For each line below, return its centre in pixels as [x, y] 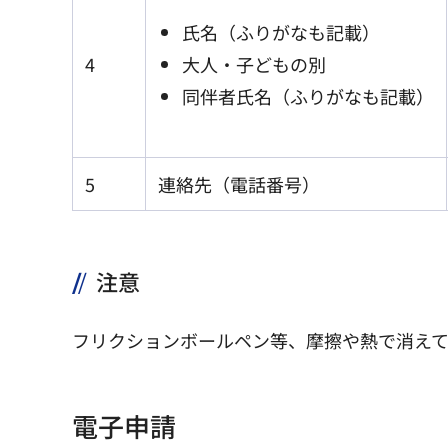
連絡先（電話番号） [239, 183]
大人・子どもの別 [254, 64]
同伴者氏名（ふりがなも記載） [308, 95]
